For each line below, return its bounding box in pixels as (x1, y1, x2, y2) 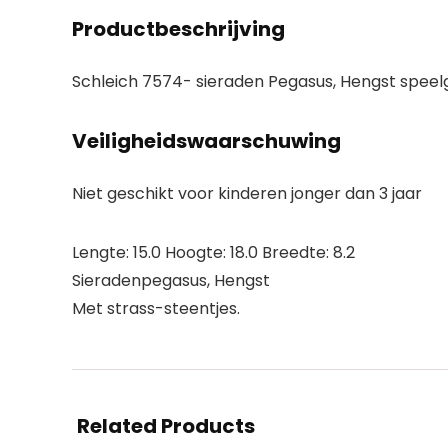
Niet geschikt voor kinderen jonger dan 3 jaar (72, 182, 422, 205)
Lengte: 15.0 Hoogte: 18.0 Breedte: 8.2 (72, 241, 355, 264)
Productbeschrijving (72, 15, 285, 43)
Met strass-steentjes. (72, 297, 240, 320)
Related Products (77, 412, 255, 440)
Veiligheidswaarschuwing (72, 127, 341, 155)
